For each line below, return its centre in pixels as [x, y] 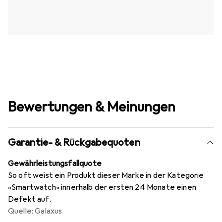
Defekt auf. [29, 199]
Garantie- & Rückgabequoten [74, 143]
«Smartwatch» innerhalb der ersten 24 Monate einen [102, 188]
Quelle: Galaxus [35, 211]
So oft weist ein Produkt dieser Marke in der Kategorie [106, 176]
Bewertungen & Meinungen [92, 107]
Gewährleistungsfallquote [55, 164]
